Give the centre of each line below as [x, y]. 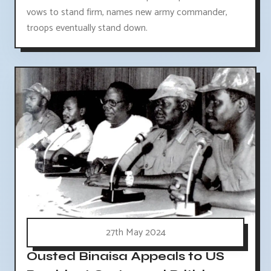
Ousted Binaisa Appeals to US [126, 256]
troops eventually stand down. [87, 28]
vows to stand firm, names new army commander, [127, 12]
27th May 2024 [135, 232]
